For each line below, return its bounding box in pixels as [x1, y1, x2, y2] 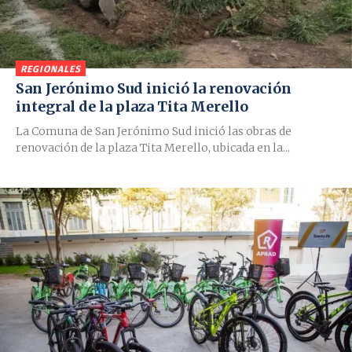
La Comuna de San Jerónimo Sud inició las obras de [16, 124, 291, 139]
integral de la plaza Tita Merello [16, 97, 248, 116]
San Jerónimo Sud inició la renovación [16, 79, 291, 98]
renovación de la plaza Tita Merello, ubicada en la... [16, 141, 290, 156]
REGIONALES [20, 64, 81, 75]
